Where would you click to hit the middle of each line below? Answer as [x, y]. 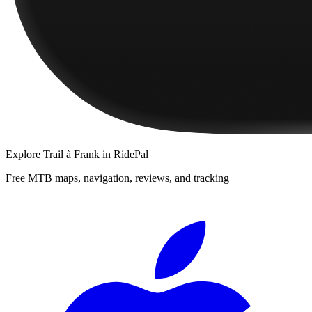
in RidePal [124, 154]
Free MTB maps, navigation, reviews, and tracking [117, 178]
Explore [24, 154]
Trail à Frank [71, 154]
